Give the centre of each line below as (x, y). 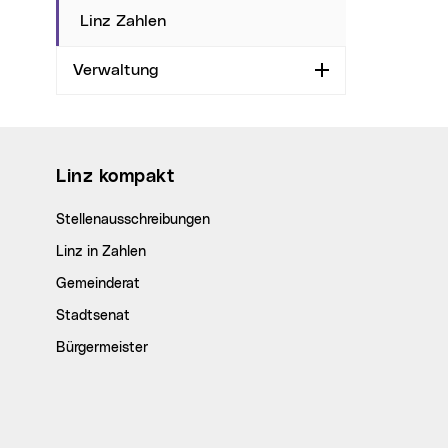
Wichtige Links (97, 140)
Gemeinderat (98, 284)
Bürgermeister (102, 348)
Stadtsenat (93, 316)
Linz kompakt (120, 177)
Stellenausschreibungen (133, 220)
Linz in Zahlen (101, 252)
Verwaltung (121, 69)
